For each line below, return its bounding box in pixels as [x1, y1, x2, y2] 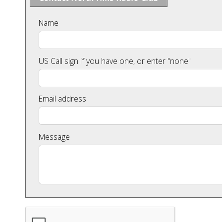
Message [38, 131, 70, 142]
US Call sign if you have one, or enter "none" [38, 55, 191, 66]
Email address [38, 93, 86, 105]
